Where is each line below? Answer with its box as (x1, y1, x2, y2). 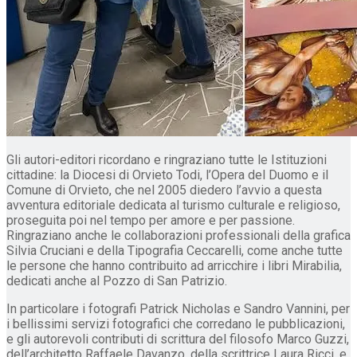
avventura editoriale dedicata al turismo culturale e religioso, (6, 198, 340, 214)
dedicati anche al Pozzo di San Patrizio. (6, 273, 227, 289)
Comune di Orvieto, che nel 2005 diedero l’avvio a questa (6, 182, 322, 198)
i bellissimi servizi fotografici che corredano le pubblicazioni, (6, 316, 345, 332)
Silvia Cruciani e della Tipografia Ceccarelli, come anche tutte (6, 243, 343, 259)
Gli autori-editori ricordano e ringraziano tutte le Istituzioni (6, 152, 327, 168)
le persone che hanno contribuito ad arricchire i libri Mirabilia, (6, 258, 342, 274)
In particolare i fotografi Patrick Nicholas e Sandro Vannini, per (6, 301, 350, 317)
